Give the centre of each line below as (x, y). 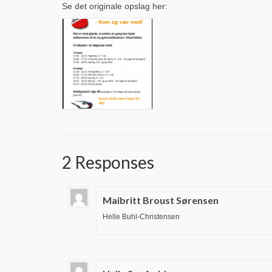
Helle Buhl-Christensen (141, 216)
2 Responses (108, 162)
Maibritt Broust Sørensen (161, 200)
